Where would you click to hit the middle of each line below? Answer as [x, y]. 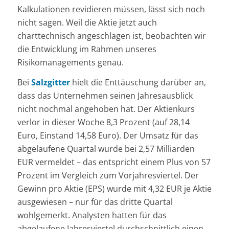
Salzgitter [50, 83]
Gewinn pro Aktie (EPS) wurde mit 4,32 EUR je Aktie [114, 189]
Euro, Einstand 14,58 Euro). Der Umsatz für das [108, 136]
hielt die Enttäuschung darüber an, [138, 83]
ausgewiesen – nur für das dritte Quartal [95, 202]
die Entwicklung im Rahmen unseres [87, 49]
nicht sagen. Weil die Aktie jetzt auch [87, 22]
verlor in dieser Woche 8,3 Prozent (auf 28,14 [103, 122]
